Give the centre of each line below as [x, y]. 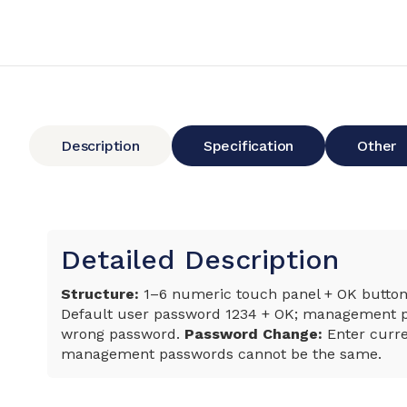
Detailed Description [200, 260]
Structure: [100, 294]
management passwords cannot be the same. [221, 354]
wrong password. [123, 334]
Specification [248, 146]
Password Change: [253, 334]
